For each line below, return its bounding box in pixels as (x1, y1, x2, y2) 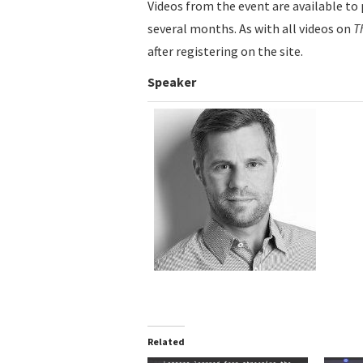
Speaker (147, 74, 196, 91)
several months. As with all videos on (147, 20, 353, 37)
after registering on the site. (147, 43, 303, 60)
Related (147, 335, 185, 348)
